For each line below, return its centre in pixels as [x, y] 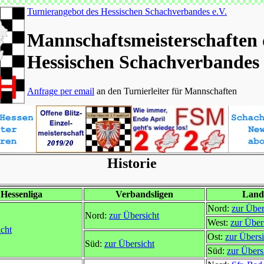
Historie [132, 163]
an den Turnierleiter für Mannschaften [166, 91]
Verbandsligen [144, 194]
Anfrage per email [61, 91]
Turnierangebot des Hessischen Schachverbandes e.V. [127, 11]
